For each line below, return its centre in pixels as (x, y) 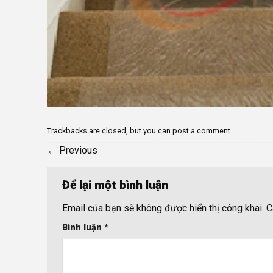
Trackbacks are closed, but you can (110, 131)
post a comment (201, 131)
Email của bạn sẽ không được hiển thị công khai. (163, 208)
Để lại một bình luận (117, 185)
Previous (77, 151)
